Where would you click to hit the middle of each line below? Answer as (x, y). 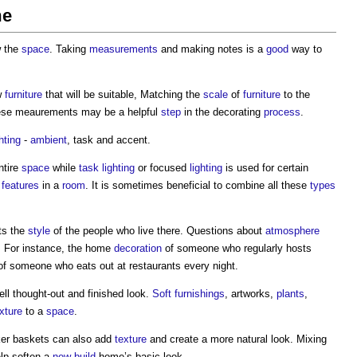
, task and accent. (109, 140)
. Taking (69, 49)
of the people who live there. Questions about (158, 231)
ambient (49, 140)
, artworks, (251, 294)
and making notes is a (212, 49)
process (282, 112)
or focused (162, 168)
